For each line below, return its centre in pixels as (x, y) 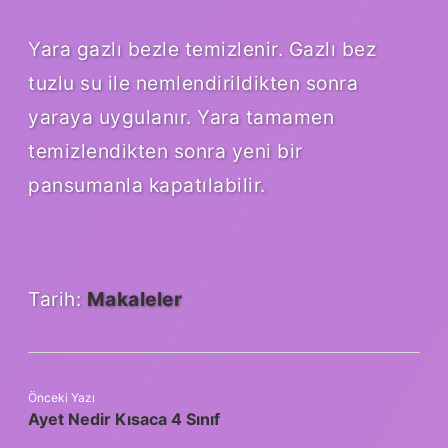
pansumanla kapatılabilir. (147, 185)
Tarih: (57, 299)
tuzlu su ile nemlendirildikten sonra (193, 83)
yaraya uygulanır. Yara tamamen (181, 117)
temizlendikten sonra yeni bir (165, 151)
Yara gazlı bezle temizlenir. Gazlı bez (202, 49)
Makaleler (134, 299)
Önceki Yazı (61, 398)
